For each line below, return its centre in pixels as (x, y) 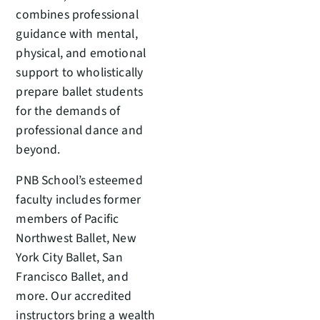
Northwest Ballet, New (76, 238)
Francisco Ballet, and (72, 276)
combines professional (77, 14)
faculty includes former (79, 199)
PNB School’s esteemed (79, 180)
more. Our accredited (74, 296)
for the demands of (68, 111)
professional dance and (79, 130)
